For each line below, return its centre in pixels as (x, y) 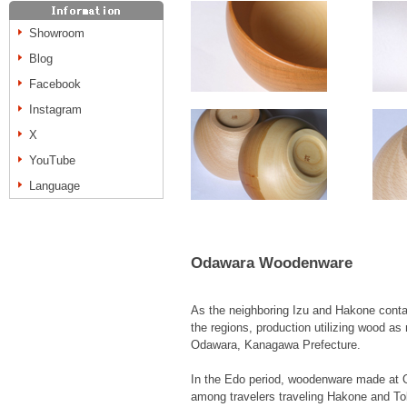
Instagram (55, 109)
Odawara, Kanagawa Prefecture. (276, 345)
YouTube (52, 160)
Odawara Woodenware (272, 263)
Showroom (57, 33)
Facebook (55, 84)
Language (55, 186)
